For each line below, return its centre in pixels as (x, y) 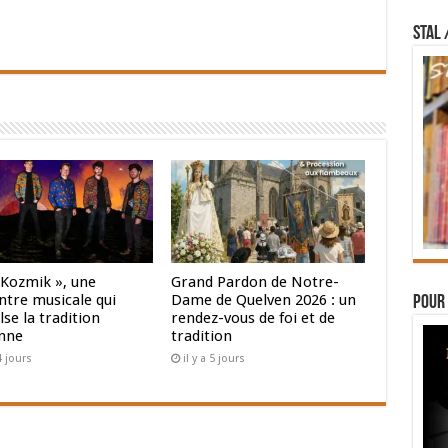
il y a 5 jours (214, 359)
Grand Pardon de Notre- (255, 282)
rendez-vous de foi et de (253, 318)
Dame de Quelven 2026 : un (264, 300)
